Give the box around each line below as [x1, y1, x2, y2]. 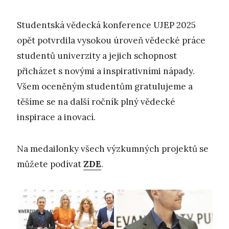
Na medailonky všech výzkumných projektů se [17, 143, 209, 155]
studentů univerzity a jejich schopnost [17, 50, 177, 61]
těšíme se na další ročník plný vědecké [17, 96, 175, 107]
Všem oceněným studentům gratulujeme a [17, 80, 193, 92]
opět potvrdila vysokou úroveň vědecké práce [17, 34, 205, 46]
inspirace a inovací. [17, 111, 96, 123]
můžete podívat [17, 158, 83, 170]
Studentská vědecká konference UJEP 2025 [17, 19, 196, 31]
